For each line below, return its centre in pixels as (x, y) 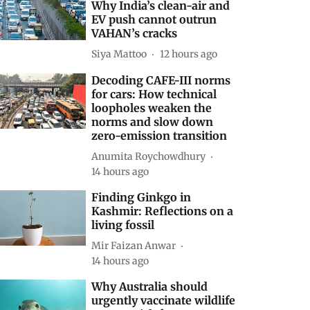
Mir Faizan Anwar (134, 245)
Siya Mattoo (119, 54)
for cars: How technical (154, 94)
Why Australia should (150, 287)
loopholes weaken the (152, 108)
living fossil (123, 225)
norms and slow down (153, 122)
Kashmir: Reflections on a (163, 211)
